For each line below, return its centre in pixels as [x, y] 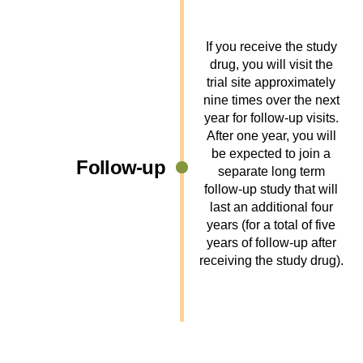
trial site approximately [271, 82]
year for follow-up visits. [271, 118]
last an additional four [271, 207]
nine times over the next [271, 100]
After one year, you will [271, 136]
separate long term [271, 171]
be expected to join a [271, 154]
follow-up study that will [271, 189]
